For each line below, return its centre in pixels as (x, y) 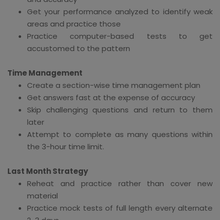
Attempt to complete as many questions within (120, 134)
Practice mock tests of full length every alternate (120, 208)
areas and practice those (74, 24)
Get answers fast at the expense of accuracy (111, 97)
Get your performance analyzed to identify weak (120, 11)
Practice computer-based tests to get (120, 36)
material (42, 195)
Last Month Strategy (48, 171)
